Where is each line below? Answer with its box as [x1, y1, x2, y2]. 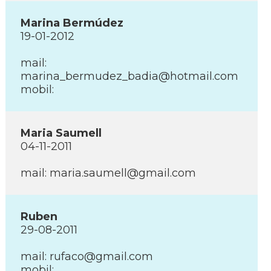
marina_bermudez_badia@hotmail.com [21, 70, 238, 83]
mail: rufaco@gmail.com [21, 250, 153, 263]
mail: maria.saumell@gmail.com [21, 166, 196, 180]
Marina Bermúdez [21, 16, 123, 30]
